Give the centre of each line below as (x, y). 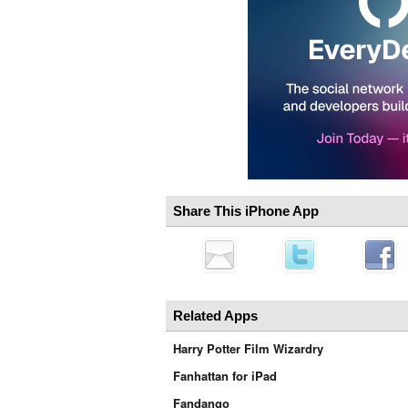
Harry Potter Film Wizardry (248, 348)
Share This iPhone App (246, 211)
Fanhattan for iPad (225, 376)
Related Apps (215, 316)
